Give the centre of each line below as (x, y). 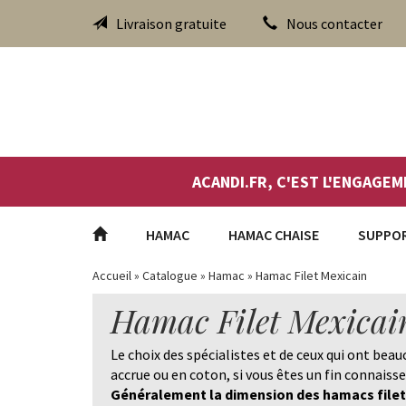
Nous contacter (334, 24)
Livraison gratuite (171, 24)
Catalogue (170, 275)
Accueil (112, 275)
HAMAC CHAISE (274, 235)
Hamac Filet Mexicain (311, 275)
